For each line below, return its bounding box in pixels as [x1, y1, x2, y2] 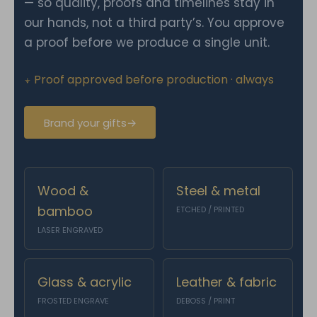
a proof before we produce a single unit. [24, 34, 270, 51]
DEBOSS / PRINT [176, 295, 235, 306]
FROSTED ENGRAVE [38, 295, 109, 306]
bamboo [38, 202, 93, 220]
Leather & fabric [176, 273, 277, 291]
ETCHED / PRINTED [176, 204, 244, 215]
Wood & [38, 182, 88, 200]
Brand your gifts [43, 115, 127, 130]
